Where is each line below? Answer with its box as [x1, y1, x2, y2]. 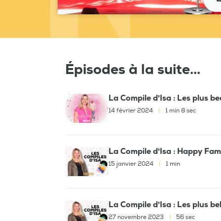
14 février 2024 [109, 107, 154, 114]
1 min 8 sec [164, 107, 196, 114]
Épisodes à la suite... [65, 61, 200, 78]
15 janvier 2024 [109, 160, 155, 168]
